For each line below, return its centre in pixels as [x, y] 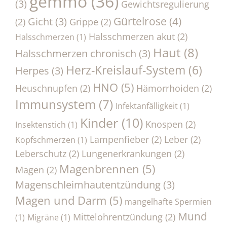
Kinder [99, 122]
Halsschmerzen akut [132, 36]
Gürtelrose [140, 21]
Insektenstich [41, 124]
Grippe [84, 21]
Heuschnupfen [46, 88]
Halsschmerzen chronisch [76, 53]
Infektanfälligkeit [147, 106]
